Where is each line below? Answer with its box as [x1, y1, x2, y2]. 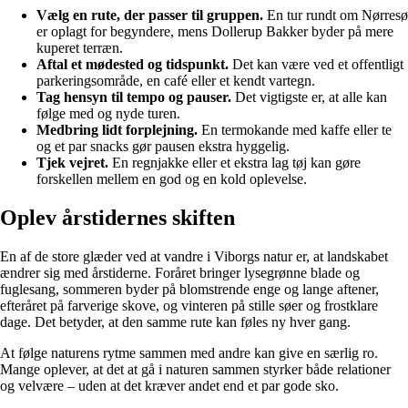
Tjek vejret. [36, 155, 108, 171]
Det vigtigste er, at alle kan [231, 89, 387, 106]
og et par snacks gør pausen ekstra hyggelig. [36, 138, 290, 155]
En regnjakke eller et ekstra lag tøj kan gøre [108, 155, 361, 171]
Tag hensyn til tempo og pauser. [36, 89, 231, 106]
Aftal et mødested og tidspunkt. [36, 56, 229, 73]
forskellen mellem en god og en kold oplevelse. [36, 171, 307, 188]
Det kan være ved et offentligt [229, 56, 403, 73]
